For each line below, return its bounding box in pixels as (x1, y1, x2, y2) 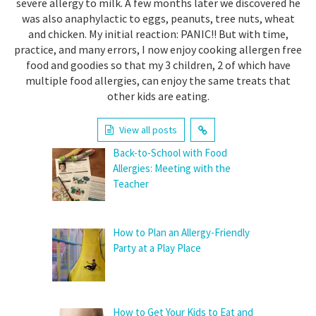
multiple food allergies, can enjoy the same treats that (25, 73, 291, 87)
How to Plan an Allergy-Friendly (113, 226, 250, 240)
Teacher (113, 176, 150, 190)
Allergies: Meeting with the (113, 161, 231, 175)
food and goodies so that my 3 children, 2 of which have (25, 57, 291, 72)
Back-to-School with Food (113, 145, 228, 159)
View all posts (119, 123, 177, 136)
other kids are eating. (107, 88, 209, 103)
